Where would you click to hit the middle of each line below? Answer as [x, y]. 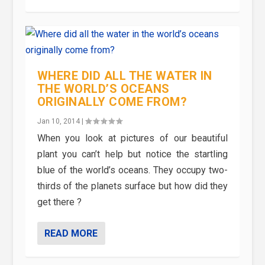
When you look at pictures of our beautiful [132, 138]
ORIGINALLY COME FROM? [112, 102]
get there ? [59, 202]
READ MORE [71, 233]
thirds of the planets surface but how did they [132, 186]
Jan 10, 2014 [58, 121]
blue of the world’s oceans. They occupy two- [132, 170]
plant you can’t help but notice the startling [132, 154]
